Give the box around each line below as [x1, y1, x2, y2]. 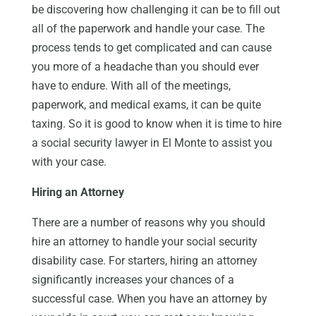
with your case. [31, 155, 107, 169]
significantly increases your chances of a [31, 273, 234, 287]
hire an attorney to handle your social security [31, 235, 257, 249]
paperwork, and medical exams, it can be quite [31, 98, 261, 112]
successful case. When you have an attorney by [31, 292, 267, 306]
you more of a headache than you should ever [31, 60, 259, 74]
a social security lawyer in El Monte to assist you [31, 136, 272, 150]
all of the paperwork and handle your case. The [31, 22, 265, 36]
